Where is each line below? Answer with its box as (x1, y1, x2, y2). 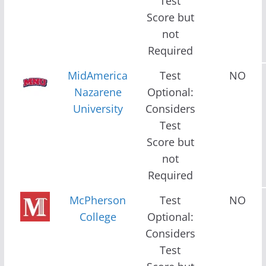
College (79, 209, 116, 224)
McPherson (69, 192, 126, 207)
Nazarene (74, 84, 122, 99)
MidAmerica (68, 68, 128, 83)
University (72, 101, 123, 116)
